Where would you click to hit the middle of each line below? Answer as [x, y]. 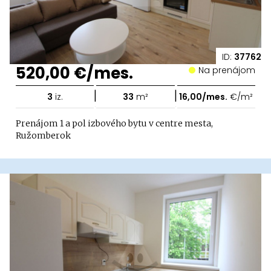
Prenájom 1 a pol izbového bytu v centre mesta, [114, 123]
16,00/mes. [204, 97]
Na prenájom [230, 70]
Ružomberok [43, 135]
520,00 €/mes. [74, 73]
